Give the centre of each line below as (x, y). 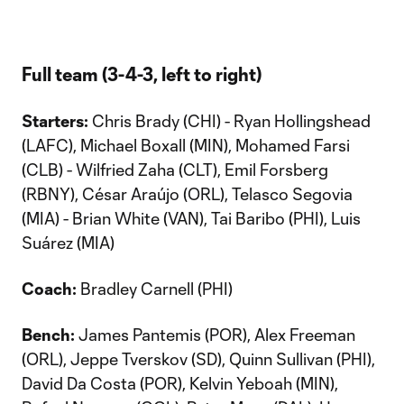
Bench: (48, 335)
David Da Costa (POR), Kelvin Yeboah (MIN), (180, 383)
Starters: (55, 121)
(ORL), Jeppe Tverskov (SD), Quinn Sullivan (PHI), (198, 359)
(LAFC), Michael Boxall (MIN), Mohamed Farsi (186, 145)
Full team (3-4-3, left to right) (142, 74)
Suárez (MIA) (68, 243)
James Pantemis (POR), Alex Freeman (215, 335)
